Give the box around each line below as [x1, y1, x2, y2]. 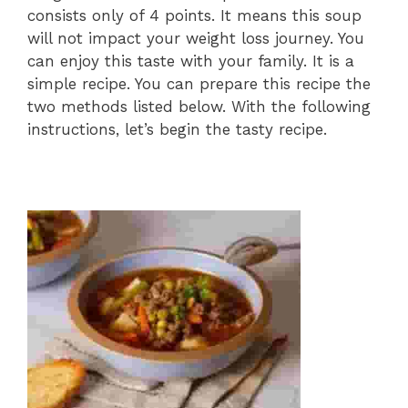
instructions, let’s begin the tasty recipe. [27, 119, 327, 138]
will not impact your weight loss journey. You [27, 28, 364, 47]
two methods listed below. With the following [27, 97, 371, 116]
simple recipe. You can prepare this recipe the [27, 74, 371, 93]
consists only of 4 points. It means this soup [27, 5, 362, 25]
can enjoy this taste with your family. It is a [27, 51, 354, 70]
